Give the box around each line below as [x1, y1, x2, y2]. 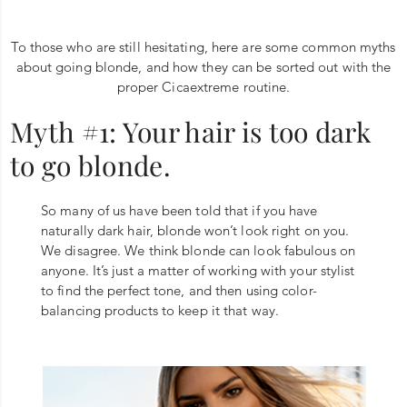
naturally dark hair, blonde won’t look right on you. [41, 221, 350, 239]
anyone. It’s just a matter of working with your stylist [41, 261, 355, 279]
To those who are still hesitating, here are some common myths [11, 37, 396, 55]
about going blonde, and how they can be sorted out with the [15, 57, 392, 75]
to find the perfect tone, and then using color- [41, 281, 317, 299]
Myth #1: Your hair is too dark [10, 113, 372, 150]
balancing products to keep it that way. [41, 301, 279, 319]
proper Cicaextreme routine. [116, 77, 291, 95]
